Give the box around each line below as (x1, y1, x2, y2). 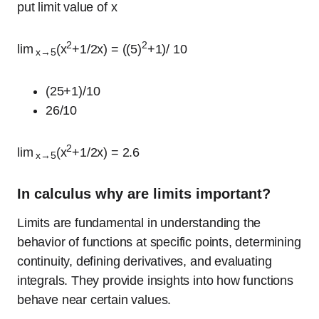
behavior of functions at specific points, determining (17, 235, 301, 249)
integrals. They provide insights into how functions (17, 273, 293, 288)
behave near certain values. (17, 293, 172, 307)
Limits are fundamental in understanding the (17, 216, 261, 230)
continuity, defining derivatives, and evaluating (17, 254, 272, 268)
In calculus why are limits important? (17, 186, 271, 202)
